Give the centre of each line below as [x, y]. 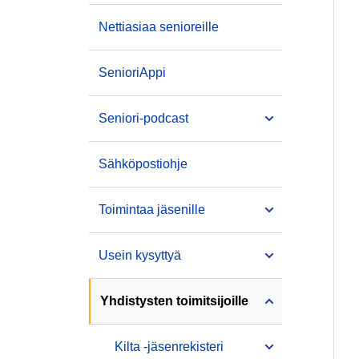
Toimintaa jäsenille [152, 210]
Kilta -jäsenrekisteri [169, 347]
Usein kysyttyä [140, 255]
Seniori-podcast [143, 118]
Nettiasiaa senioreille [159, 27]
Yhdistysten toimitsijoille [174, 301]
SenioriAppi [132, 73]
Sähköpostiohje [143, 164]
